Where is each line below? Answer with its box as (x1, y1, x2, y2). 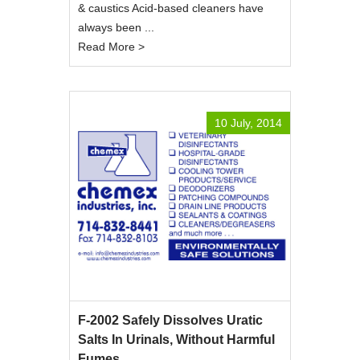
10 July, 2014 (215, 116, 282, 129)
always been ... (78, 20, 154, 34)
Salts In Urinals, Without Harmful (78, 332, 275, 346)
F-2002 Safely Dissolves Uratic (78, 313, 263, 327)
